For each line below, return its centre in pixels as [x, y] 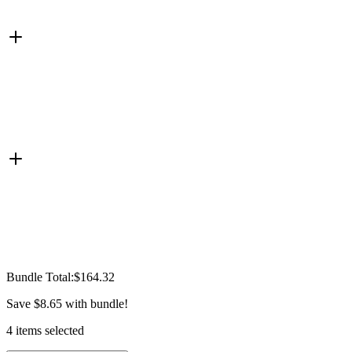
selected [63, 330]
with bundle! [95, 303]
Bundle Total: [40, 277]
